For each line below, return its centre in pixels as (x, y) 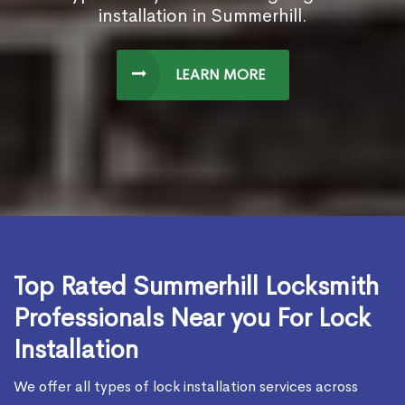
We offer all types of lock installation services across (186, 387)
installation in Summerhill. (202, 16)
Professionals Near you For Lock (192, 318)
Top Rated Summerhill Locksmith (196, 287)
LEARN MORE (220, 75)
